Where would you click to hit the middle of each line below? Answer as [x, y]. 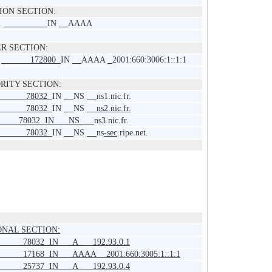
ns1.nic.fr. [114, 97]
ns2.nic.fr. [109, 109]
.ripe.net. [133, 133]
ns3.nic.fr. [111, 121]
